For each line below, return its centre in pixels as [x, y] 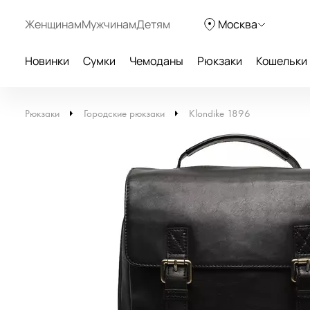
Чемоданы [156, 61]
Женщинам [53, 24]
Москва [238, 24]
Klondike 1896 [220, 114]
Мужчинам [109, 24]
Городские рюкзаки [124, 114]
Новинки [47, 61]
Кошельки [282, 61]
